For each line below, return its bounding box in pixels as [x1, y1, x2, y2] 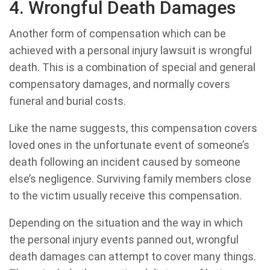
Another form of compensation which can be [9, 27, 226, 40]
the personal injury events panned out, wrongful [9, 233, 239, 246]
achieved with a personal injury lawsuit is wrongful [9, 44, 252, 57]
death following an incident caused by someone [9, 155, 240, 169]
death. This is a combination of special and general [9, 61, 256, 74]
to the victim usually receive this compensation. [9, 189, 242, 202]
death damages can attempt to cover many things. [9, 250, 256, 263]
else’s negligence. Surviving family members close [9, 172, 251, 186]
